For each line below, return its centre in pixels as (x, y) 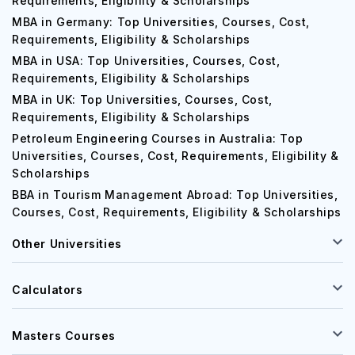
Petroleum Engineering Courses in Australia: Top (158, 138)
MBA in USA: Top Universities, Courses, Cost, (146, 61)
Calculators (48, 290)
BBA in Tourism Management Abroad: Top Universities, (175, 195)
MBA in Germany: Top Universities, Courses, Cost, (161, 22)
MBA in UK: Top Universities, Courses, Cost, (142, 99)
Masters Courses (64, 336)
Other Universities (67, 244)
